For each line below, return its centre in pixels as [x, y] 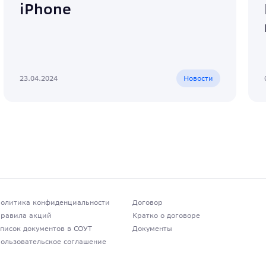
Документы [152, 228]
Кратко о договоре [166, 215]
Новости [198, 78]
